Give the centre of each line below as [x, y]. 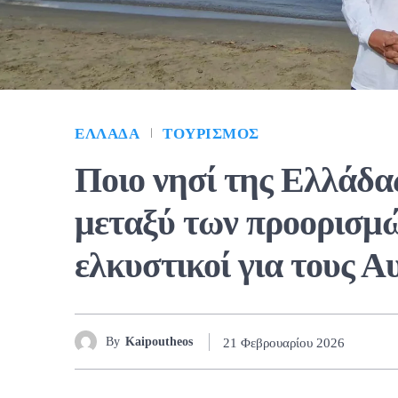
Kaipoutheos [159, 341]
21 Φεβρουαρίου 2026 [284, 342]
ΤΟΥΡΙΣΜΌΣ [211, 134]
